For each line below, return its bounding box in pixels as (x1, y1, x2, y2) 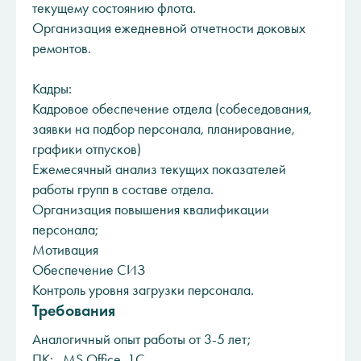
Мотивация (32, 241, 98, 259)
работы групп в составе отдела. (32, 180, 214, 198)
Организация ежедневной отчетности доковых (32, 19, 305, 37)
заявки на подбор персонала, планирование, (32, 120, 295, 138)
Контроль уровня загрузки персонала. (32, 281, 254, 299)
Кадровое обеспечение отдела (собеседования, (32, 100, 312, 118)
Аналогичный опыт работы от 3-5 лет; (32, 330, 251, 348)
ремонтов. (32, 39, 91, 57)
